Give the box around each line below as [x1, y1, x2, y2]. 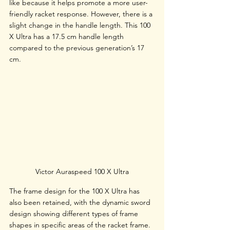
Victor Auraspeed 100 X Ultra [35, 167, 129, 177]
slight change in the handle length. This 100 [9, 20, 152, 30]
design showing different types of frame [9, 209, 140, 219]
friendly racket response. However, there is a [9, 9, 155, 18]
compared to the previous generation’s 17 [9, 43, 146, 52]
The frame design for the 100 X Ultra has [9, 186, 142, 196]
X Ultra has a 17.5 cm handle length [9, 31, 126, 41]
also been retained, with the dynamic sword [9, 198, 152, 207]
